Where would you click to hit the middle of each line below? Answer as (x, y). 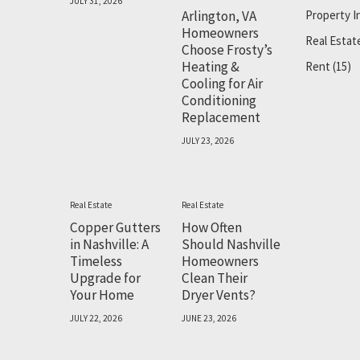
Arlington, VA (219, 16)
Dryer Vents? (218, 295)
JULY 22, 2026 (96, 319)
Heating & (210, 67)
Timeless (96, 262)
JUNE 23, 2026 (209, 319)
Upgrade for (105, 278)
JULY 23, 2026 (207, 141)
